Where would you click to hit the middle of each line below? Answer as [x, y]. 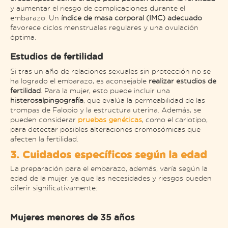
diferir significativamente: [55, 187]
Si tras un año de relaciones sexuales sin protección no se [110, 71]
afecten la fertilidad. [44, 139]
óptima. [24, 37]
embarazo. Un [36, 18]
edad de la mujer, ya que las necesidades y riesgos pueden [111, 178]
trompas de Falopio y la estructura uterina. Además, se [106, 110]
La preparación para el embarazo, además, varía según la [109, 168]
